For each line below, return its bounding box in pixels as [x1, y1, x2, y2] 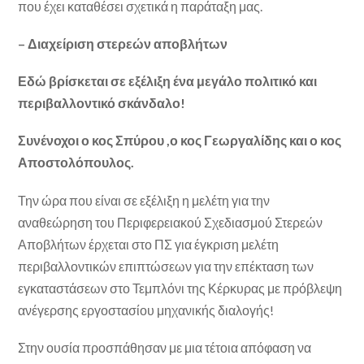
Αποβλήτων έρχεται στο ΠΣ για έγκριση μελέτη [18, 236, 279, 252]
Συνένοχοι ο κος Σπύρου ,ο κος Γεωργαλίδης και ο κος [18, 132, 342, 149]
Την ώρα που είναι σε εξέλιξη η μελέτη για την [18, 192, 271, 208]
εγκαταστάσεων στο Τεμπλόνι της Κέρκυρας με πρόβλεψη [18, 279, 343, 296]
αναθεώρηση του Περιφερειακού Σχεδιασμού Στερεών [18, 214, 323, 230]
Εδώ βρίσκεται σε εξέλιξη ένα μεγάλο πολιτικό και [18, 73, 318, 89]
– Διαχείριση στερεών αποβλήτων [18, 36, 228, 52]
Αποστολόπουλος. [18, 154, 135, 171]
